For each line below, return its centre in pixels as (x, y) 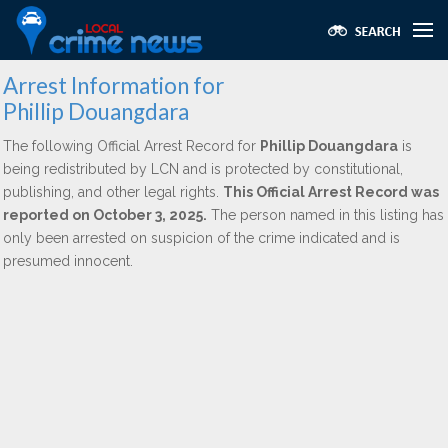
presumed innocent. (68, 261)
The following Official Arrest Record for (131, 146)
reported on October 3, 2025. (105, 215)
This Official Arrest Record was (331, 192)
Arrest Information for (113, 85)
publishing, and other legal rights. (113, 192)
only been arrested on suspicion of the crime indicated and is (201, 238)
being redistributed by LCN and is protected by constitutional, (203, 169)
